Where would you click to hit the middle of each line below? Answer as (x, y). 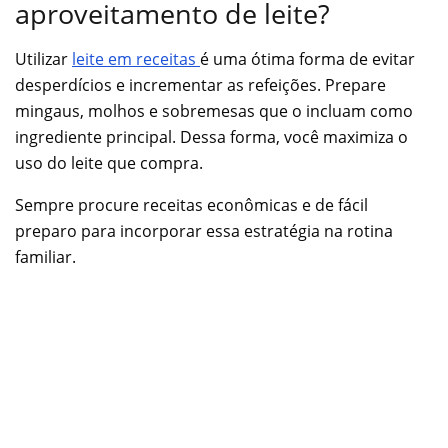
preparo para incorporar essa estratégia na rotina (204, 230)
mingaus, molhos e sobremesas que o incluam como (214, 110)
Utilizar (43, 58)
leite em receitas (136, 58)
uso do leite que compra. (109, 162)
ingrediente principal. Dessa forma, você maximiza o (211, 136)
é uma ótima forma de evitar (307, 58)
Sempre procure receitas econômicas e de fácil (191, 204)
